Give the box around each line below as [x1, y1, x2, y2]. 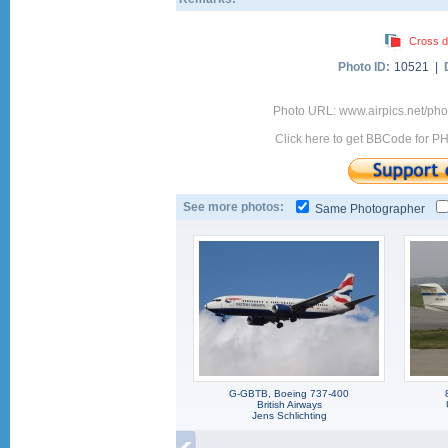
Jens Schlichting [251, 410, 327, 421]
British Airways [256, 399, 322, 410]
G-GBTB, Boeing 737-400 [229, 388, 349, 399]
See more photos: [183, 200, 284, 214]
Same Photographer [312, 202, 428, 216]
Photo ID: [338, 60, 390, 74]
